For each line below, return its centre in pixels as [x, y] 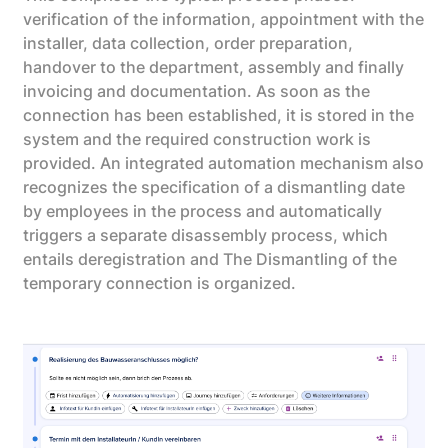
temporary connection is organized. [160, 283]
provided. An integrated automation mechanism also [224, 163]
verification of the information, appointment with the [224, 19]
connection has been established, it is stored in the [219, 115]
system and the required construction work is [197, 139]
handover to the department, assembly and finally [214, 67]
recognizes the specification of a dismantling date [214, 187]
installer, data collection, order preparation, [188, 43]
